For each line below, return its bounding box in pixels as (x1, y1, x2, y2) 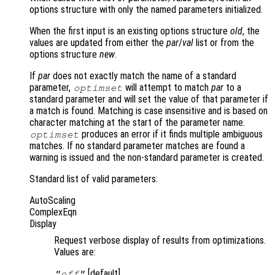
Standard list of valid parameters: (29, 173, 158, 185)
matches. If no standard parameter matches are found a (29, 140, 245, 152)
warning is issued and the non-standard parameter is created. (29, 152, 264, 164)
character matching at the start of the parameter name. (29, 117, 245, 129)
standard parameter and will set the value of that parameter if (29, 93, 268, 106)
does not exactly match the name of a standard (50, 70, 236, 82)
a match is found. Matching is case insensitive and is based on (29, 105, 268, 117)
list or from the (193, 37, 254, 49)
